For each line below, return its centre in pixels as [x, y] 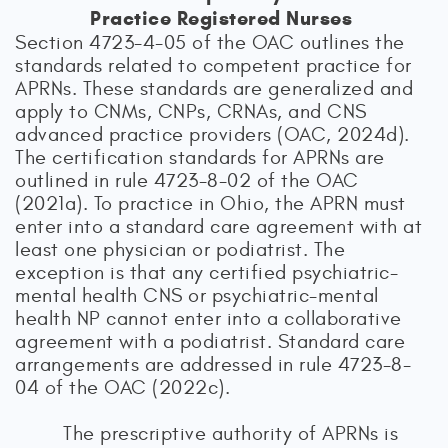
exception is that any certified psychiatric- [206, 272]
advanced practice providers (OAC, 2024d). [212, 134]
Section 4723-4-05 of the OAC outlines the [210, 42]
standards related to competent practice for [213, 65]
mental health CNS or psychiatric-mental [197, 295]
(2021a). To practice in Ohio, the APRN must [210, 203]
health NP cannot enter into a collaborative [208, 318]
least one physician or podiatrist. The [180, 249]
